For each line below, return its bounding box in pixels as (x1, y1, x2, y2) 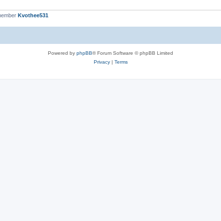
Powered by (48, 50, 76, 56)
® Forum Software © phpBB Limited (92, 50, 173, 56)
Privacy (93, 59, 110, 65)
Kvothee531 (18, 12, 48, 18)
